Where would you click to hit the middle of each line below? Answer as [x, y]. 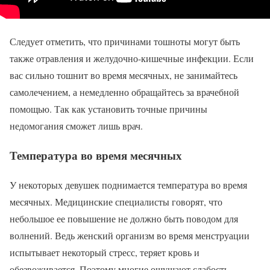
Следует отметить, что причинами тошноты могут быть [125, 42]
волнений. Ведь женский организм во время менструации [131, 235]
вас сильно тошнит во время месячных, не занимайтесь [124, 75]
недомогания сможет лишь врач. [76, 126]
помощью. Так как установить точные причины [108, 109]
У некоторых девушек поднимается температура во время [128, 184]
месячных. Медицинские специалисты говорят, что [116, 201]
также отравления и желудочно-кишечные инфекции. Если [132, 58]
